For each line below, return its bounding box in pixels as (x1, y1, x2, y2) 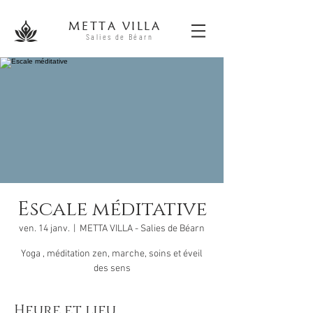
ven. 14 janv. (19, 223, 69, 235)
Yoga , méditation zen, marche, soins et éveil (21, 248, 203, 260)
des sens (93, 263, 131, 275)
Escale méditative (17, 196, 207, 222)
